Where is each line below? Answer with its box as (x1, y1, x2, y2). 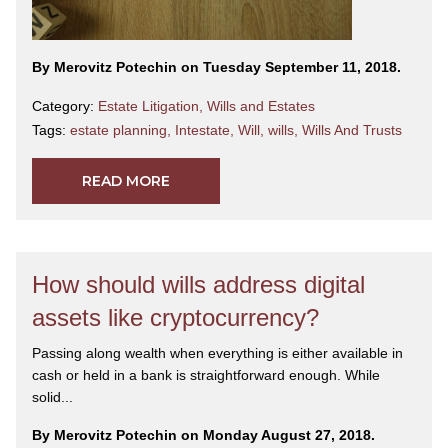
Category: (32, 98, 98, 115)
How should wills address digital (32, 271, 365, 299)
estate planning (70, 122, 167, 139)
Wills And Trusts (302, 122, 402, 139)
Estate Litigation (98, 98, 199, 115)
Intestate (175, 122, 230, 139)
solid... (32, 389, 73, 406)
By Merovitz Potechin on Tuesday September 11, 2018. (32, 59, 401, 76)
